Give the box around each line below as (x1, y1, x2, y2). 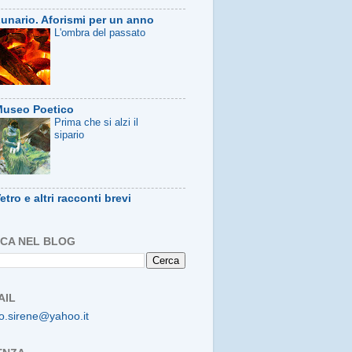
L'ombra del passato (54, 26, 145, 38)
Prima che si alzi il (54, 115, 138, 128)
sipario (54, 128, 84, 141)
